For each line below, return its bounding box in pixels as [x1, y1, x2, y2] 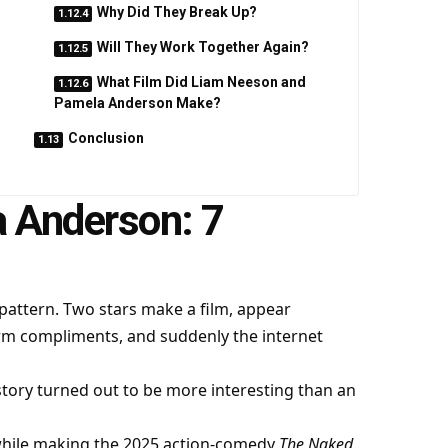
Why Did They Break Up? [96, 4, 257, 20]
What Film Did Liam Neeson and [96, 74, 306, 90]
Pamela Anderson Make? [53, 95, 221, 111]
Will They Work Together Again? [96, 39, 309, 55]
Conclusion [67, 130, 144, 146]
